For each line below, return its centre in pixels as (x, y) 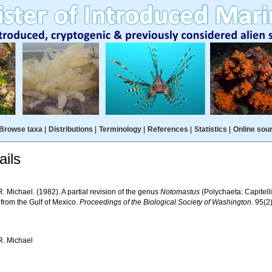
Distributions (70, 129)
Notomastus (180, 192)
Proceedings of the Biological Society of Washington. (167, 202)
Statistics (210, 129)
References (168, 129)
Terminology (120, 129)
